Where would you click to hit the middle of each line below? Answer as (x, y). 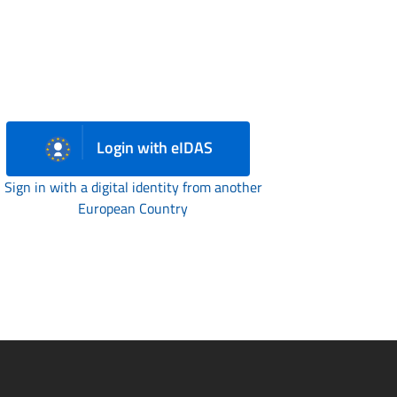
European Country (133, 209)
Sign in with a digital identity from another (133, 187)
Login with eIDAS (153, 147)
